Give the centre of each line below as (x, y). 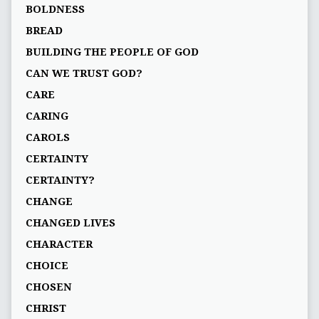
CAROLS (47, 138)
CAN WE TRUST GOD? (84, 74)
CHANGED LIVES (70, 223)
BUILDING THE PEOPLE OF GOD (112, 52)
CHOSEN (48, 287)
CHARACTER (59, 245)
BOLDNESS (55, 10)
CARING (47, 116)
